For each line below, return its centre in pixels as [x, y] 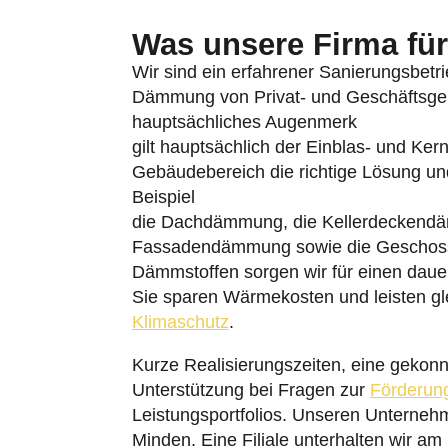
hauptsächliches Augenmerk [244, 122]
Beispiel [163, 197]
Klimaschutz [180, 322]
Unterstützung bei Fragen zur [251, 390]
